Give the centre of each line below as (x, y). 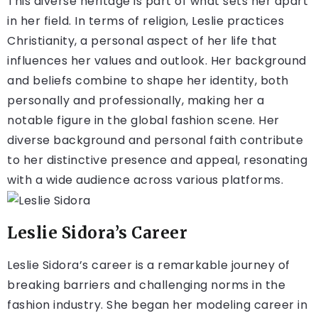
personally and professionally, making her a (136, 101)
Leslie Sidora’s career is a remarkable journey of (149, 265)
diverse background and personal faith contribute (155, 141)
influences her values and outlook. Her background (157, 61)
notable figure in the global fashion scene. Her (143, 121)
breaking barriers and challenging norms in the (146, 285)
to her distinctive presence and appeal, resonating (157, 160)
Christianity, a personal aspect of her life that (142, 41)
